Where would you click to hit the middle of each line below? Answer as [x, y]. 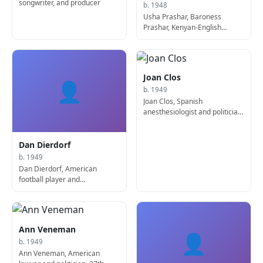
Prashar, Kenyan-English [183, 28]
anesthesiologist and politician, [194, 112]
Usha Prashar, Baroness [183, 17]
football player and [50, 179]
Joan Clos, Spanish [173, 102]
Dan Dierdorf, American [58, 168]
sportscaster [40, 190]
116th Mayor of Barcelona [186, 123]
